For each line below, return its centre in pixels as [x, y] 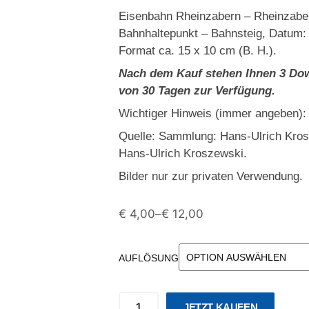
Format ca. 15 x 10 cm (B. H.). [198, 51]
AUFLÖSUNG [149, 258]
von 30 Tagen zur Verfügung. [197, 91]
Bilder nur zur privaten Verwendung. [211, 176]
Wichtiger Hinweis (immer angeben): [212, 113]
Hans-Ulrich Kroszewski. [183, 153]
